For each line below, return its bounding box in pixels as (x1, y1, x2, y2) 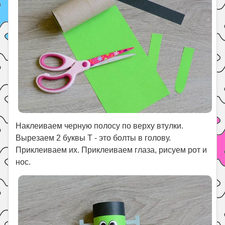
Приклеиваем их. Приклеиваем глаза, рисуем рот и (16, 146, 207, 155)
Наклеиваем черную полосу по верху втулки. (16, 122, 184, 131)
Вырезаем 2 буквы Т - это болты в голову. (16, 134, 171, 143)
